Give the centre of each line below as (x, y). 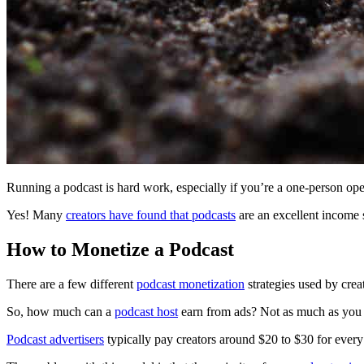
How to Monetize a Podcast (120, 249)
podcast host (146, 311)
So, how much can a (61, 311)
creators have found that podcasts (151, 214)
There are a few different (71, 284)
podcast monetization (191, 284)
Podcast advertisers (55, 339)
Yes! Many (36, 214)
